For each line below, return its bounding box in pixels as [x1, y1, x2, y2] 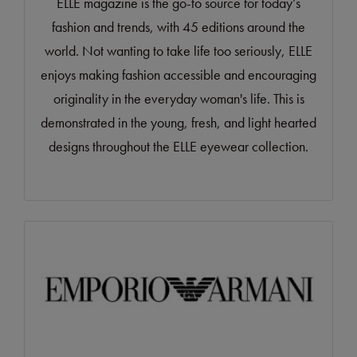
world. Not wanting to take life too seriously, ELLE [45, 41, 312, 61]
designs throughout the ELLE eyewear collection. [49, 137, 308, 156]
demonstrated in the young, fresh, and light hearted [41, 113, 316, 132]
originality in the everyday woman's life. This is [53, 89, 304, 108]
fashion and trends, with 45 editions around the [52, 18, 305, 37]
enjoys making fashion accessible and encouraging [41, 65, 316, 84]
